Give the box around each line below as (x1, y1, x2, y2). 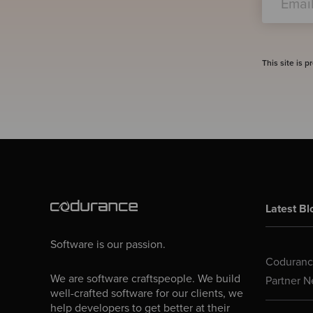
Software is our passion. (50, 238, 166, 252)
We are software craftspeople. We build (50, 271, 240, 286)
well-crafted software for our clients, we (50, 286, 243, 300)
